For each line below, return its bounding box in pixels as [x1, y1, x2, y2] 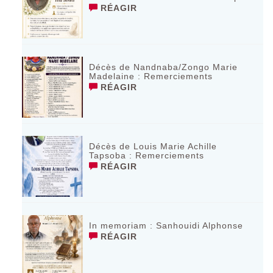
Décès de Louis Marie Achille [89, 141, 218, 152]
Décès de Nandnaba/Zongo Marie [89, 62, 238, 73]
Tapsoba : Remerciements [89, 151, 205, 161]
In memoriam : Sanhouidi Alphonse [89, 221, 244, 231]
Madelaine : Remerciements [89, 71, 213, 82]
